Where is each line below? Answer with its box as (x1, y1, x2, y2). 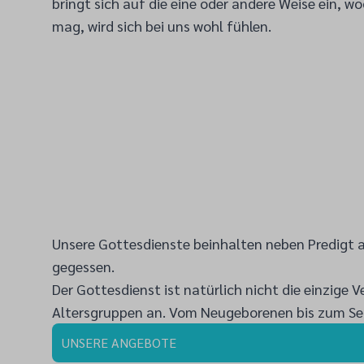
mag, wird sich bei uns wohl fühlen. (52, 16, 271, 35)
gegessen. (52, 257, 115, 275)
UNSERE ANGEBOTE (62, 334, 176, 351)
